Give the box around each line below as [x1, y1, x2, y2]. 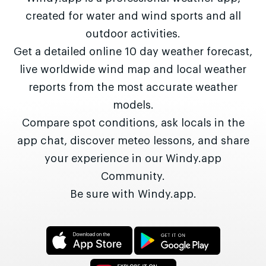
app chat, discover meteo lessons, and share [17, 135, 249, 147]
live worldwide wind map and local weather [20, 64, 246, 75]
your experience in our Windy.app [45, 153, 221, 164]
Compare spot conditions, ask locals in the [21, 118, 245, 129]
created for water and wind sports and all [25, 11, 241, 22]
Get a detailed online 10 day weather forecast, [14, 46, 252, 58]
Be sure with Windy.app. [69, 189, 197, 200]
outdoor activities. [85, 28, 180, 40]
